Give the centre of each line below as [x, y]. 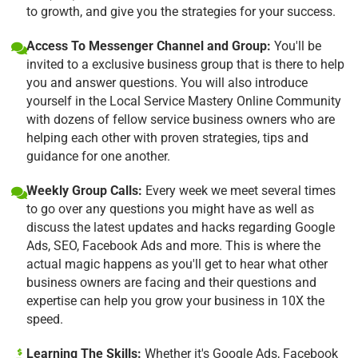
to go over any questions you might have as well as [170, 209]
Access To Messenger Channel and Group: [149, 46]
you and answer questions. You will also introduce [167, 82]
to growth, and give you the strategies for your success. [181, 11]
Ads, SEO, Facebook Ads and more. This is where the [173, 245]
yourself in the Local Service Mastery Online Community [184, 101]
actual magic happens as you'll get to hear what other [177, 264]
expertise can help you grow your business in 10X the [175, 300]
